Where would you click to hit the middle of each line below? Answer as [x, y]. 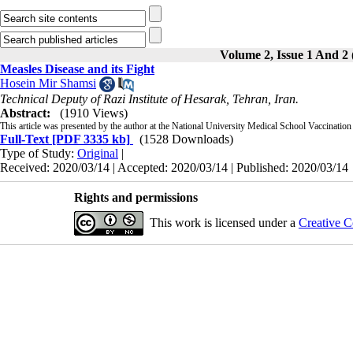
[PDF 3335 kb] [89, 139]
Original [98, 154]
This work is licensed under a [224, 223]
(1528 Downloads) [186, 139]
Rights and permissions [136, 198]
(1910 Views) [94, 113]
